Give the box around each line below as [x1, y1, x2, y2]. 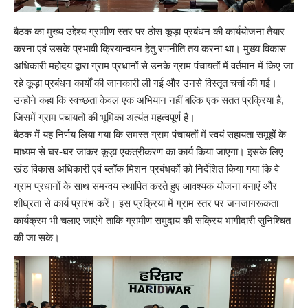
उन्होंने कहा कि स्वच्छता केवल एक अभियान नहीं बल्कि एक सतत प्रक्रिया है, [14, 94, 284, 107]
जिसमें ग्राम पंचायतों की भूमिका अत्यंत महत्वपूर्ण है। [14, 111, 195, 124]
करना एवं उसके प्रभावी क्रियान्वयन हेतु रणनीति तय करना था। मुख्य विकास [14, 43, 286, 55]
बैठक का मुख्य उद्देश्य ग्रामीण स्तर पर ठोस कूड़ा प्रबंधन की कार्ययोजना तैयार [14, 25, 285, 38]
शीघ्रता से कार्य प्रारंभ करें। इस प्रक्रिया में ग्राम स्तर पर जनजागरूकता [14, 197, 278, 210]
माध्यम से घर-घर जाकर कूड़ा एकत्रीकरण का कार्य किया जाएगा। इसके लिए [14, 146, 283, 158]
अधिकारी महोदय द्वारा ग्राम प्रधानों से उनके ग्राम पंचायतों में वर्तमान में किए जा [14, 60, 293, 72]
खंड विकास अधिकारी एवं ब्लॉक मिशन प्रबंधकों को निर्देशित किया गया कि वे [14, 163, 279, 175]
